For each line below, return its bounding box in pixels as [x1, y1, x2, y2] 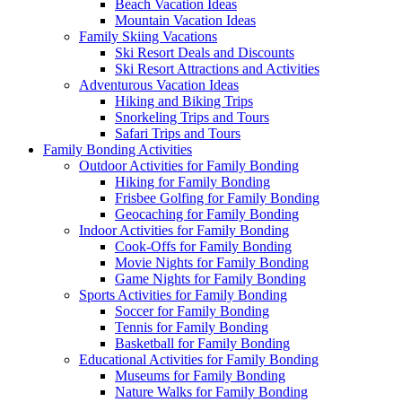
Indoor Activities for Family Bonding [79, 222, 289, 238]
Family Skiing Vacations [79, 28, 217, 44]
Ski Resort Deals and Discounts [115, 44, 294, 60]
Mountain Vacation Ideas [115, 12, 256, 28]
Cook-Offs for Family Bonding [115, 238, 292, 254]
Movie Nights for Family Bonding [115, 254, 309, 270]
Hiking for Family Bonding [115, 173, 270, 189]
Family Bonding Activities [43, 141, 192, 157]
